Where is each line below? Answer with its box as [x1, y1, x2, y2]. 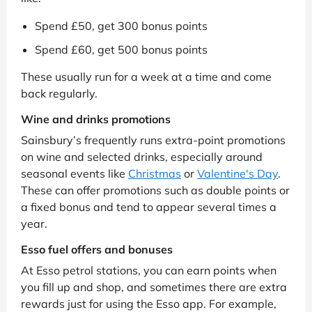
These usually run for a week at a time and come [21, 70, 272, 84]
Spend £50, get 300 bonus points [35, 19, 208, 33]
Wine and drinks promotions [21, 112, 171, 127]
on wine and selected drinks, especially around [21, 150, 263, 164]
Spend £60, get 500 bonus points [35, 42, 208, 57]
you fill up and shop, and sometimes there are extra [21, 280, 287, 295]
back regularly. [21, 86, 97, 101]
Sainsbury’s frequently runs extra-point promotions [21, 133, 286, 148]
